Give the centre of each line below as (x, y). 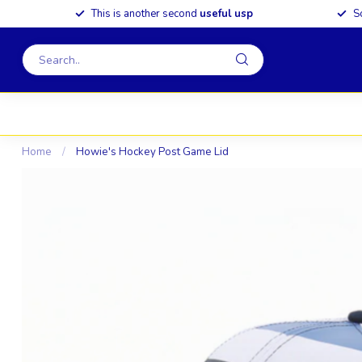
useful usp (226, 14)
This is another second (145, 14)
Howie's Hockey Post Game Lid (152, 152)
